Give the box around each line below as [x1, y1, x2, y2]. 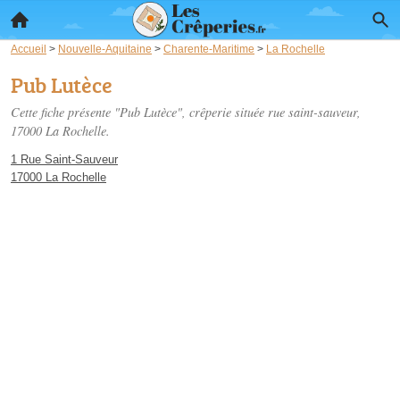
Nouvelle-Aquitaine [58, 43, 152, 54]
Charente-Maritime [163, 43, 254, 54]
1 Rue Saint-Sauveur [11, 153, 118, 166]
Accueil [11, 43, 46, 54]
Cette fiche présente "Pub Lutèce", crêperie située [11, 104, 268, 121]
